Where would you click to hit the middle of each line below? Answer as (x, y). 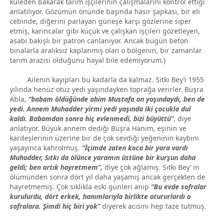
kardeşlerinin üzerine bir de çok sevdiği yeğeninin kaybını (104, 138)
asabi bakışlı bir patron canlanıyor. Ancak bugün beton (99, 40)
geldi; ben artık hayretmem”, (57, 167)
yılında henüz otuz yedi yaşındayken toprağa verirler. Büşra (107, 89)
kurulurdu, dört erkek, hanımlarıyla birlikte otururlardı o (100, 196)
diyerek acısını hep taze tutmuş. (154, 206)
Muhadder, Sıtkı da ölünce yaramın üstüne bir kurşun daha (103, 157)
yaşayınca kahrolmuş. (46, 147)
